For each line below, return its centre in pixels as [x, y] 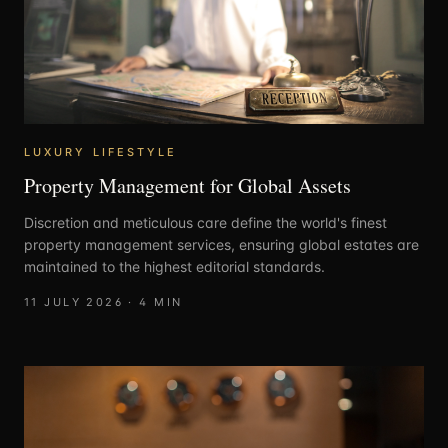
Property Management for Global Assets [187, 185]
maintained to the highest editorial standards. [174, 266]
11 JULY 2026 [74, 301]
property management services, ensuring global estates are [221, 244]
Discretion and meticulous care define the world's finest [205, 222]
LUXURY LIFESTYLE [101, 151]
